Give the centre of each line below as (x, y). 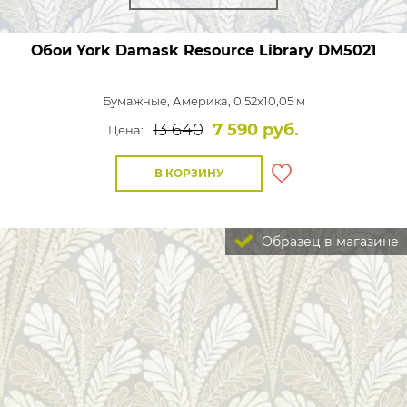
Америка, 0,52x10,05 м (238, 100)
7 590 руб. (256, 129)
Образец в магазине (328, 241)
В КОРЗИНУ (189, 173)
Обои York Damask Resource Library (172, 50)
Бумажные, (137, 100)
